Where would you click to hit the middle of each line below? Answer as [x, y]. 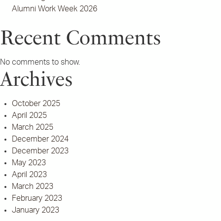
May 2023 [29, 163]
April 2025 [29, 115]
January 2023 [36, 210]
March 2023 [33, 186]
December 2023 [40, 151]
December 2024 [40, 139]
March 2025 [33, 127]
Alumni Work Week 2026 [55, 9]
